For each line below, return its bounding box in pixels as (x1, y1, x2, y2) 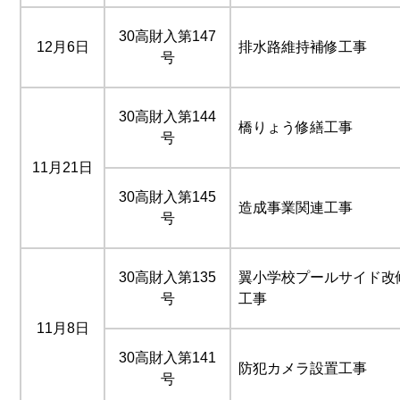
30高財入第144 (119, 108, 216, 124)
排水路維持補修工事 (238, 38, 367, 54)
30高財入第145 (119, 188, 216, 204)
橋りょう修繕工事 (238, 119, 353, 135)
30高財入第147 (119, 28, 216, 44)
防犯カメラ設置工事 (238, 360, 367, 376)
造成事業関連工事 (238, 199, 353, 215)
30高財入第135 (119, 269, 216, 285)
